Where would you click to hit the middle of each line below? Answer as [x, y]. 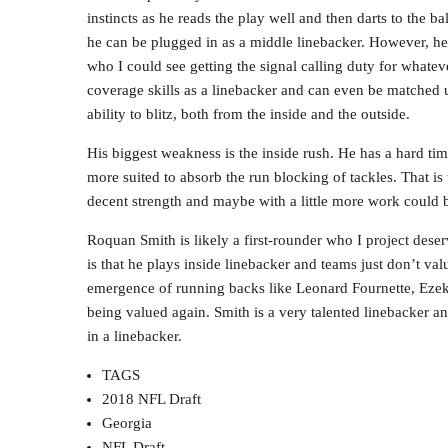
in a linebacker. [134, 335]
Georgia [127, 422]
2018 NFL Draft [151, 398]
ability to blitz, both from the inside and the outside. [248, 113]
